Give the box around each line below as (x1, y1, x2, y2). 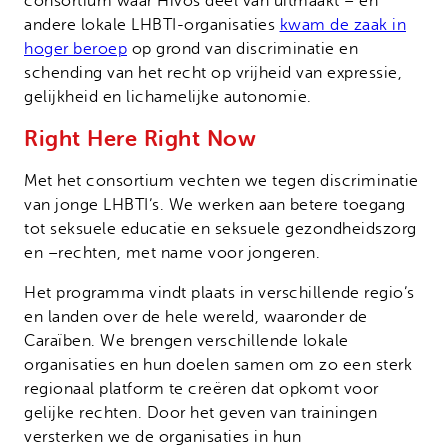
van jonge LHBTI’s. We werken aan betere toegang (24, 196, 406, 215)
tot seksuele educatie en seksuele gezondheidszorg (24, 220, 417, 239)
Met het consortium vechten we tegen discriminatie (24, 172, 419, 191)
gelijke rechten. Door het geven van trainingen (24, 404, 377, 423)
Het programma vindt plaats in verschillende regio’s (24, 284, 415, 303)
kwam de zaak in (279, 15, 406, 34)
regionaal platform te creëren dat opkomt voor (24, 380, 379, 399)
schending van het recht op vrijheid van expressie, (24, 63, 402, 82)
